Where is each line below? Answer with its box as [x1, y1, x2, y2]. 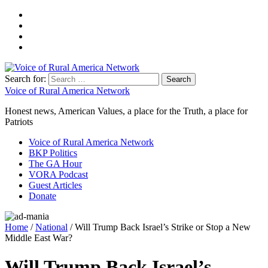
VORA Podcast [29, 169, 88, 179]
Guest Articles [29, 180, 82, 190]
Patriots [5, 117, 33, 127]
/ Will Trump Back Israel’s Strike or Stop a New [68, 222, 251, 232]
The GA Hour [29, 159, 82, 169]
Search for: [5, 74, 46, 84]
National [35, 222, 68, 232]
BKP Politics [29, 148, 77, 158]
